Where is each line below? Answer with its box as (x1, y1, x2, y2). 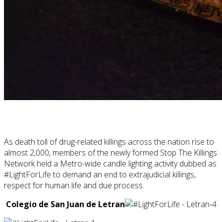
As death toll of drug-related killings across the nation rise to (4, 136, 214, 148)
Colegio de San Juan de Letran (5, 199, 125, 210)
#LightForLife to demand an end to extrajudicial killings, (4, 169, 196, 180)
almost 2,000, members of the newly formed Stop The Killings (4, 147, 217, 159)
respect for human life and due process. (4, 180, 144, 191)
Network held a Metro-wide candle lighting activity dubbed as (4, 158, 217, 169)
